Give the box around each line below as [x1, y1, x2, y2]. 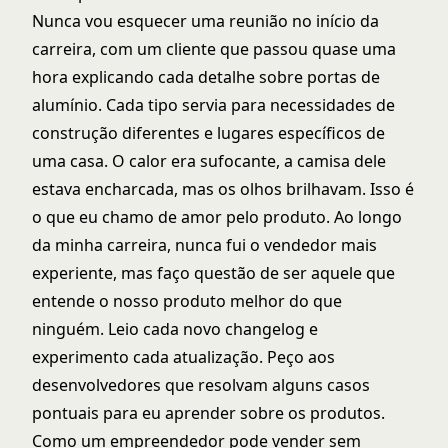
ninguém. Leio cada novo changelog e [32, 318, 318, 341]
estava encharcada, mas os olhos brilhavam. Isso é [32, 178, 414, 201]
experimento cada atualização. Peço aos [32, 346, 335, 369]
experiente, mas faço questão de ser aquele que [32, 262, 395, 285]
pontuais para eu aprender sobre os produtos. [32, 402, 385, 425]
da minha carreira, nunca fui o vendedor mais [32, 234, 377, 257]
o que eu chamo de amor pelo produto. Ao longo [32, 206, 402, 229]
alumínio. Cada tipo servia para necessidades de [32, 94, 395, 117]
